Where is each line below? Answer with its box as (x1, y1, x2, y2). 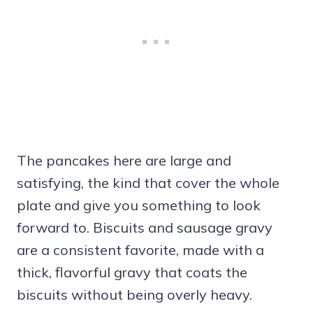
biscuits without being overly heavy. (17, 286, 252, 304)
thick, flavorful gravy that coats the (17, 263, 247, 282)
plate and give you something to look (17, 196, 261, 214)
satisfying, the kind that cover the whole (17, 174, 279, 192)
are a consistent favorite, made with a (17, 241, 264, 259)
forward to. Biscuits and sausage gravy (17, 219, 272, 237)
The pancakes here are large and (17, 152, 231, 170)
